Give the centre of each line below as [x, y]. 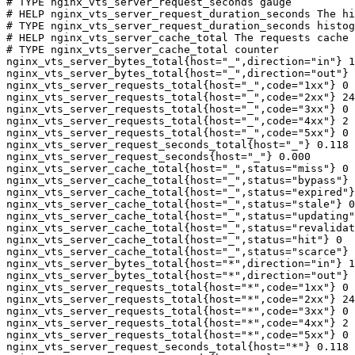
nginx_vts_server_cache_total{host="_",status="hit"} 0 [174, 240]
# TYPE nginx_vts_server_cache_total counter [143, 50]
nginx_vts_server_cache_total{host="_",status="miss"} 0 [177, 168]
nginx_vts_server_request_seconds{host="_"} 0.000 [158, 157]
